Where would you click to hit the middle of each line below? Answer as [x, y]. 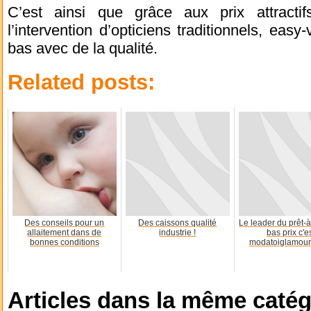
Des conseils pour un [65, 222]
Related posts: [81, 82]
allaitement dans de [65, 232]
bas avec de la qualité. [83, 48]
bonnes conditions [65, 242]
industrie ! [178, 232]
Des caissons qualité [178, 222]
